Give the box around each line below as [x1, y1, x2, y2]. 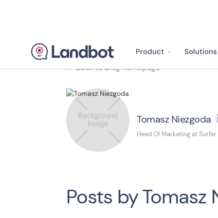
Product [136, 46, 164, 56]
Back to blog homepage [74, 62, 160, 73]
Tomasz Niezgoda [137, 112, 211, 126]
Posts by [66, 184, 138, 209]
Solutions [184, 46, 217, 56]
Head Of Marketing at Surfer [137, 130, 217, 138]
